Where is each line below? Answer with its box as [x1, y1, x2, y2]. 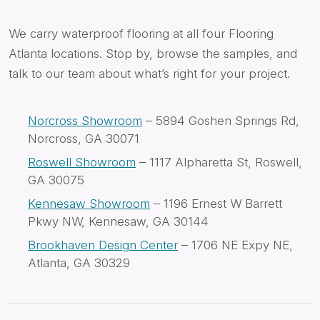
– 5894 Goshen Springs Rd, [142, 113, 299, 128]
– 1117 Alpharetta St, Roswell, [136, 154, 302, 169]
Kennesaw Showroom [28, 196, 150, 211]
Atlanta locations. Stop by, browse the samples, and [9, 46, 297, 61]
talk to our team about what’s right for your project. [9, 66, 290, 81]
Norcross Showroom [28, 113, 142, 128]
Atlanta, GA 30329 [28, 255, 130, 270]
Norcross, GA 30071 [28, 131, 139, 146]
